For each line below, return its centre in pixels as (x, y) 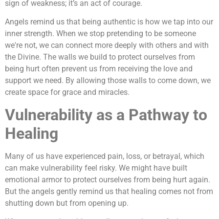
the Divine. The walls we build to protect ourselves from (100, 57)
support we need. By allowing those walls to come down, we (108, 81)
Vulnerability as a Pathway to (106, 115)
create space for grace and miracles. (67, 92)
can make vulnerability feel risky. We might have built (96, 168)
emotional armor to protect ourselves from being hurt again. (108, 179)
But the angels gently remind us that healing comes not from (109, 191)
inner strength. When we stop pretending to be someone (100, 34)
